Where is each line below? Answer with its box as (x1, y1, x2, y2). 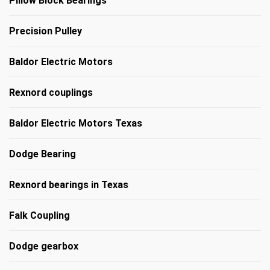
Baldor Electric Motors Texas (9, 117, 142, 129)
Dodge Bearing (9, 148, 76, 160)
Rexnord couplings (9, 86, 93, 98)
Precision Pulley (9, 25, 82, 37)
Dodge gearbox (9, 240, 78, 252)
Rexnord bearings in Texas (9, 178, 128, 190)
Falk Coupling (9, 209, 70, 221)
